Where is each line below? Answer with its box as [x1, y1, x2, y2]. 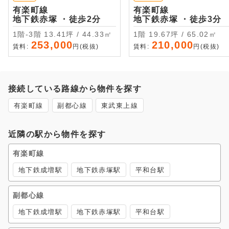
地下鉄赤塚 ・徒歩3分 [180, 14, 222, 24]
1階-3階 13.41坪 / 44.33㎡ [44, 30, 112, 38]
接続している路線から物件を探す [8, 84, 142, 93]
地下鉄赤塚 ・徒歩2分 [60, 14, 101, 24]
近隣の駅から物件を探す [8, 130, 106, 139]
